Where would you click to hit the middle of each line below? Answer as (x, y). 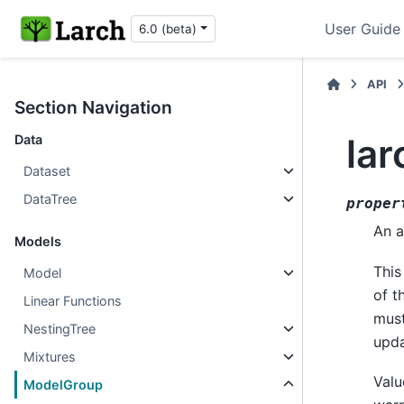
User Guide (363, 29)
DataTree (50, 199)
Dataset (47, 171)
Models (38, 241)
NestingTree (60, 329)
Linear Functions (73, 301)
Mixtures (50, 357)
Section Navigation (93, 107)
